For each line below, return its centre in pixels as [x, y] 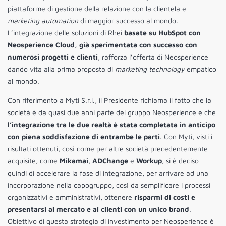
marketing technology [150, 69]
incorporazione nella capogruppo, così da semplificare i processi [109, 185]
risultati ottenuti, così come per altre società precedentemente [108, 149]
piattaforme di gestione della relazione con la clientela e [97, 9]
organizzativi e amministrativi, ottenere [71, 197]
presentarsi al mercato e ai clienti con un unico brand [98, 209]
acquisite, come [34, 161]
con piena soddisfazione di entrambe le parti [84, 137]
